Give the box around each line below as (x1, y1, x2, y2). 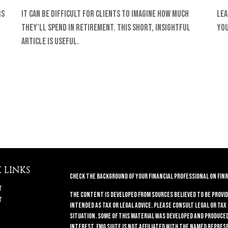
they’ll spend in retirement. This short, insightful (21, 22, 191, 34)
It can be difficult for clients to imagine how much (21, 9, 189, 20)
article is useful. (21, 36, 79, 47)
